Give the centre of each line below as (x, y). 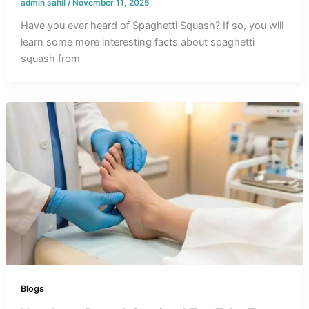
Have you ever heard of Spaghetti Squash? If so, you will (152, 26)
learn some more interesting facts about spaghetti (137, 42)
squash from (50, 59)
